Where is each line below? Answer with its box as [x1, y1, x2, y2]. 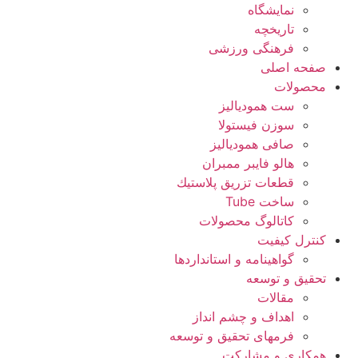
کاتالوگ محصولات [199, 213, 294, 229]
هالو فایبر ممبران [202, 155, 294, 171]
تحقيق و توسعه [246, 270, 326, 286]
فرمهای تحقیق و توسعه [169, 328, 294, 344]
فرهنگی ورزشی [209, 40, 294, 56]
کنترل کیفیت [257, 232, 326, 248]
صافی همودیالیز [210, 136, 294, 152]
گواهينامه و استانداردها [174, 251, 294, 267]
